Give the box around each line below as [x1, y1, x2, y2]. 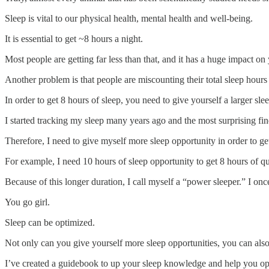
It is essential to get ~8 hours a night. [5, 34, 143, 44]
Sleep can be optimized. [5, 217, 97, 228]
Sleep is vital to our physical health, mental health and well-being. [5, 13, 253, 24]
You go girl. [5, 197, 52, 208]
